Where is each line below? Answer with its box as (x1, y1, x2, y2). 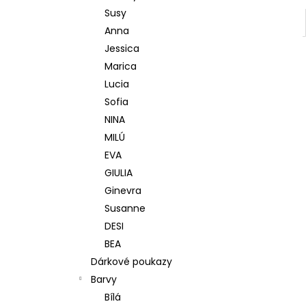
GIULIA (105, 166, 133, 180)
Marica (105, 59, 137, 73)
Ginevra (105, 184, 141, 197)
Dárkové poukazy (91, 255, 172, 268)
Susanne (105, 201, 145, 215)
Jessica (105, 42, 139, 55)
